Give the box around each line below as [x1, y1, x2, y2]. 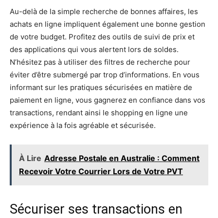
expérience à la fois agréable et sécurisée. [10, 121, 156, 130]
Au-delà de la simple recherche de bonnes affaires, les [10, 7, 198, 16]
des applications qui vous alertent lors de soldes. [10, 45, 179, 54]
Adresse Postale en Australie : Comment [44, 153, 200, 163]
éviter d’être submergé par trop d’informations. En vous [10, 70, 200, 79]
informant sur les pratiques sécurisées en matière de [10, 83, 192, 92]
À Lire [19, 153, 41, 163]
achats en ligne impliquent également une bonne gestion [10, 19, 205, 29]
